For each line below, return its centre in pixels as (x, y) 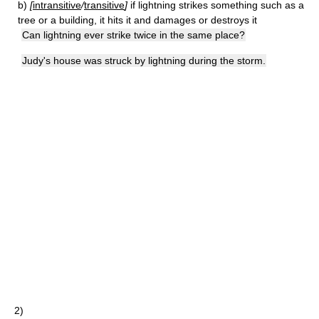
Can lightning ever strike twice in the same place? (134, 35)
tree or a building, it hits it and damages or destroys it (137, 20)
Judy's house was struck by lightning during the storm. (144, 61)
